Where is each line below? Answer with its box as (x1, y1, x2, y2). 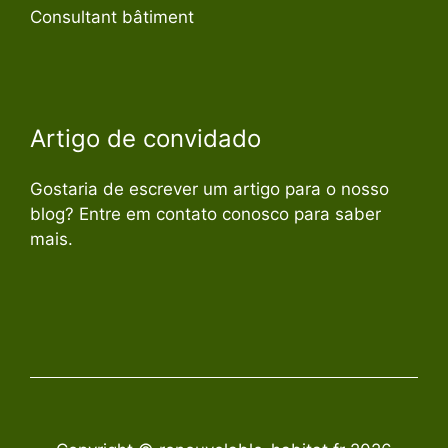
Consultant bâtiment (30, 7, 194, 28)
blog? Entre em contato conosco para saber (30, 203, 381, 224)
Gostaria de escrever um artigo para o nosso (30, 178, 389, 199)
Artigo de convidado (30, 123, 261, 153)
